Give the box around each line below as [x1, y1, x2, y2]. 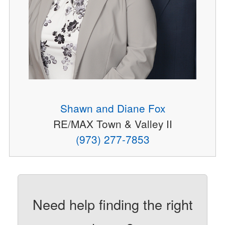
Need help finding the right [32, 194, 193, 214]
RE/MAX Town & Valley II [53, 116, 172, 131]
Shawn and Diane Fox [60, 100, 165, 116]
